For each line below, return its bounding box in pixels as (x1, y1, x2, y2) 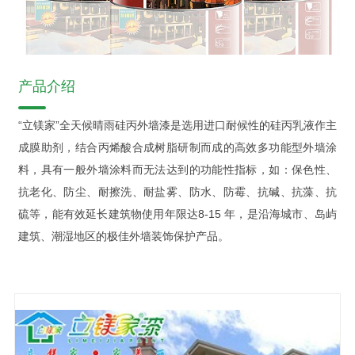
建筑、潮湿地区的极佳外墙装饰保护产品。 (17, 229, 229, 242)
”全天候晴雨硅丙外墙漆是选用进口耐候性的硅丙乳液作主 (55, 118, 338, 132)
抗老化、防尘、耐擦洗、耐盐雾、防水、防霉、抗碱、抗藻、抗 (17, 185, 338, 198)
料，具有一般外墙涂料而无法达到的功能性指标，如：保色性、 (17, 162, 338, 176)
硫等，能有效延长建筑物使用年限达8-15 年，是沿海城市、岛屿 (17, 207, 338, 220)
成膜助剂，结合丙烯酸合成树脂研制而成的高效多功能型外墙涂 (17, 140, 338, 154)
